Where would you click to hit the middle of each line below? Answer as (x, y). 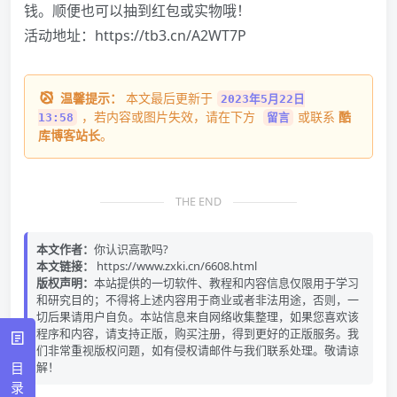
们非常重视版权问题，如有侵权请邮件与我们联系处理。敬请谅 (198, 350)
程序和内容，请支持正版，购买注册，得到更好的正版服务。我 (198, 334)
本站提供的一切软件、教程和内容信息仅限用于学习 (226, 283)
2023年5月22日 (263, 99)
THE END (198, 202)
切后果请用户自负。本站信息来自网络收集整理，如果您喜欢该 (198, 317)
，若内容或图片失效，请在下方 (170, 117)
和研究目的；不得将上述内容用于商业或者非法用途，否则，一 (198, 300)
